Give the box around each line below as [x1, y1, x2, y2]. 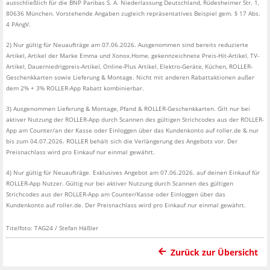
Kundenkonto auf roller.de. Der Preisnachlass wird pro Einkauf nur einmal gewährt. [6, 201, 246, 210]
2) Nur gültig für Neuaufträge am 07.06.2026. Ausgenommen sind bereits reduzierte [6, 40, 248, 49]
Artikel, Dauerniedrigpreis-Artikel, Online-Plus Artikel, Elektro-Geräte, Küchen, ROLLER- [6, 62, 253, 71]
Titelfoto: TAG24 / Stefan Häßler [6, 224, 98, 233]
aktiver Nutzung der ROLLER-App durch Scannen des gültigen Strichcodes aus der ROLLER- [6, 115, 264, 124]
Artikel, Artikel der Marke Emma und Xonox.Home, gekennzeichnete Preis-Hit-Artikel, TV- [6, 51, 259, 60]
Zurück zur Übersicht [171, 246, 258, 259]
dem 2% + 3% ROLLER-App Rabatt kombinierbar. [6, 84, 144, 93]
